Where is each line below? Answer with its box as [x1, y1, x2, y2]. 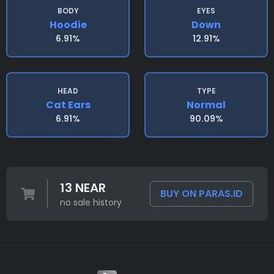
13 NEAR [59, 179, 106, 196]
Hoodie [49, 18, 87, 32]
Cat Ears [45, 98, 91, 112]
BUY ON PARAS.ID [160, 187, 243, 201]
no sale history [59, 196, 122, 209]
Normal [187, 98, 226, 112]
